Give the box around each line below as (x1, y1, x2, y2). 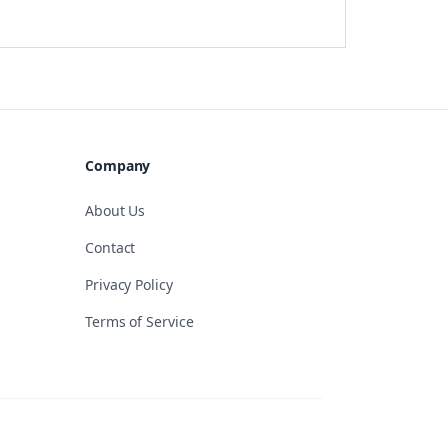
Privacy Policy (85, 275, 173, 294)
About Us (85, 201, 146, 220)
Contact (85, 238, 136, 257)
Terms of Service (85, 312, 194, 331)
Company (85, 156, 151, 175)
